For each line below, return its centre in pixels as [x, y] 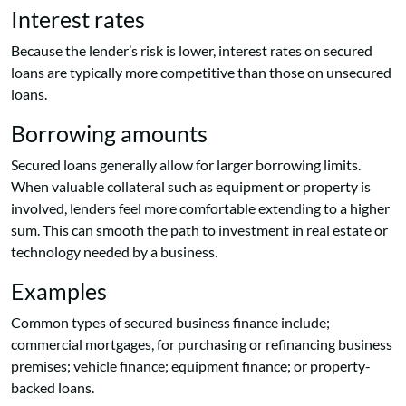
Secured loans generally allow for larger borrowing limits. [186, 165]
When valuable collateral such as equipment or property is [191, 187]
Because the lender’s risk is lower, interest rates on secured [192, 51]
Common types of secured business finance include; [170, 323]
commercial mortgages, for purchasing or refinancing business [202, 344]
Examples [59, 291]
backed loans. [53, 388]
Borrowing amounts [109, 134]
